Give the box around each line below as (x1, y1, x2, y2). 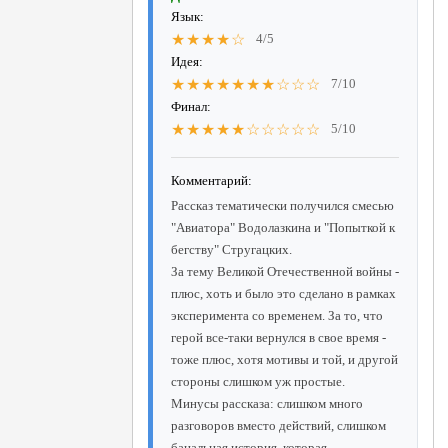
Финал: (171, 98, 211, 114)
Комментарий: (171, 172, 252, 188)
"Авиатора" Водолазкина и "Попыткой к (171, 219, 395, 235)
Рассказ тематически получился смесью (171, 197, 394, 213)
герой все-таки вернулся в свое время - (171, 329, 386, 345)
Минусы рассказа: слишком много (171, 395, 363, 411)
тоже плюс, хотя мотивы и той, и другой (171, 351, 398, 367)
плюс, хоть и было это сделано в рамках (171, 285, 396, 301)
